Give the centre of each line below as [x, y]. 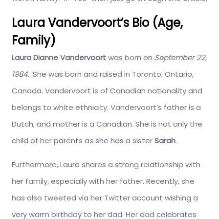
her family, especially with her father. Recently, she [103, 181]
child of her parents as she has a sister [83, 141]
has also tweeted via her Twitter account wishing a [105, 198]
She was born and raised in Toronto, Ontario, [112, 74]
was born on [131, 58]
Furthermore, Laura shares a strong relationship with [106, 165]
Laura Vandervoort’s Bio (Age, [97, 23]
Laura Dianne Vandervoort [60, 58]
